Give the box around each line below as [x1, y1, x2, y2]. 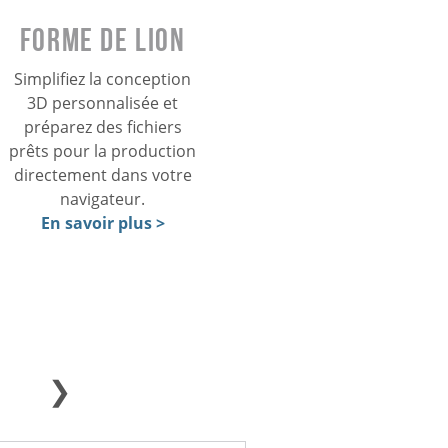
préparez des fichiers [23, 116, 182, 139]
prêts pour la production [9, 140, 197, 163]
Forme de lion [19, 22, 186, 58]
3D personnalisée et [27, 92, 179, 115]
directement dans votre [13, 164, 192, 187]
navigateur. [60, 188, 146, 211]
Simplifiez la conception [14, 68, 192, 91]
